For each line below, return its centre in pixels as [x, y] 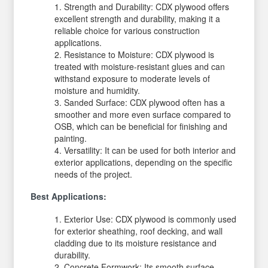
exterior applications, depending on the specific [144, 162]
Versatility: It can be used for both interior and [150, 150]
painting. [71, 138]
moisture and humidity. [98, 90]
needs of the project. [94, 174]
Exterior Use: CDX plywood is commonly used [150, 219]
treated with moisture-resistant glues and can [140, 66]
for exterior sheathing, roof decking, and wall [139, 231]
